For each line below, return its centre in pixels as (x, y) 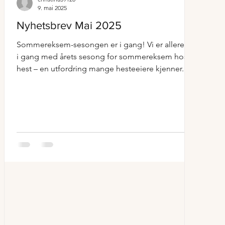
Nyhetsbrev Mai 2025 (69, 25)
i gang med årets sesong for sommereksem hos (102, 57)
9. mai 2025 (52, 8)
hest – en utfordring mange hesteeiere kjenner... (102, 69)
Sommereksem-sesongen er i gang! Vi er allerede (105, 44)
